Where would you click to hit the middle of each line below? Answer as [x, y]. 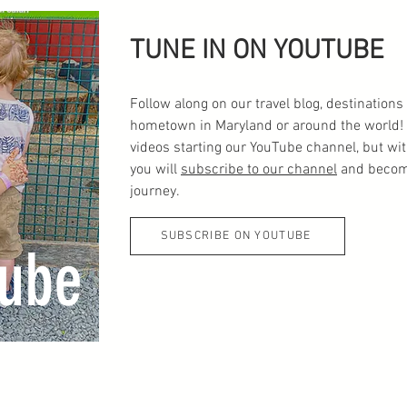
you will [155, 169]
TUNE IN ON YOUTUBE [257, 51]
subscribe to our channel [259, 169]
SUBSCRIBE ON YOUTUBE [236, 236]
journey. [157, 191]
